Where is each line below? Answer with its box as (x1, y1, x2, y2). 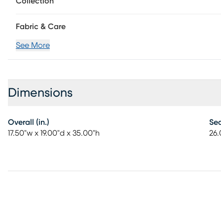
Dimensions (8, 87, 73, 99)
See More (16, 41, 50, 49)
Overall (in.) (8, 118, 49, 126)
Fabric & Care (16, 23, 66, 31)
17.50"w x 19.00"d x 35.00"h (8, 129, 100, 137)
